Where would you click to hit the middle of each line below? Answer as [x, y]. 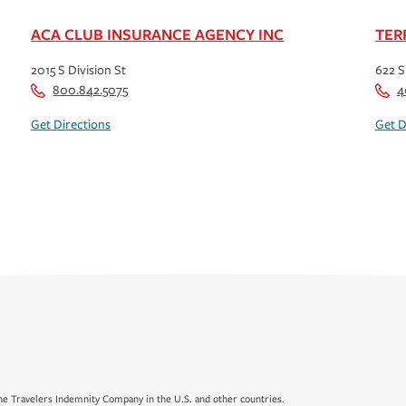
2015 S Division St [79, 71]
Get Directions [71, 125]
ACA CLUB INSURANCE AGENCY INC [158, 34]
